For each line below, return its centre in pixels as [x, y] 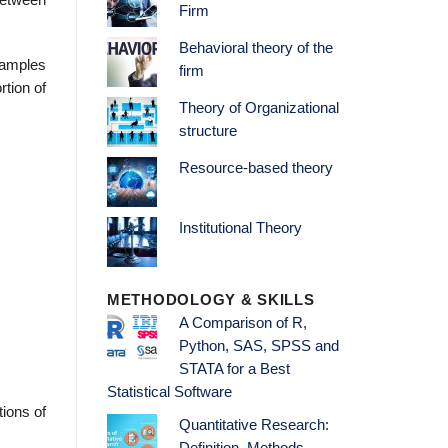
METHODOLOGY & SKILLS [211, 300]
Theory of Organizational [258, 108]
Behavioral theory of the [255, 48]
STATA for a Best [234, 369]
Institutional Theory [240, 228]
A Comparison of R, [242, 323]
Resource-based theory [255, 168]
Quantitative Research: [253, 425]
